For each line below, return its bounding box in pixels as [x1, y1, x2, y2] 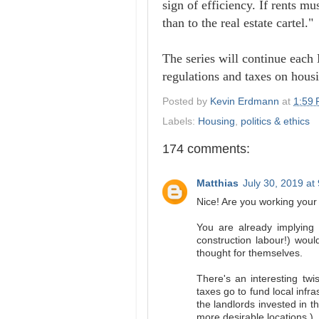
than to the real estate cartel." [162, 16, 313, 30]
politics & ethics [241, 115, 310, 127]
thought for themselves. [197, 248, 303, 258]
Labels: [162, 115, 198, 127]
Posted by [162, 95, 210, 107]
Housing [198, 115, 235, 127]
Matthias [197, 178, 239, 189]
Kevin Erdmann [210, 95, 279, 107]
